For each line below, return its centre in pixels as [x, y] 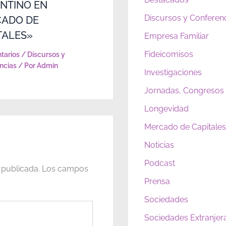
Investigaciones [173, 73]
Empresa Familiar [177, 36]
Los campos [65, 168]
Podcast [160, 163]
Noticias [159, 145]
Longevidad [166, 109]
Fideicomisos [169, 54]
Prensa [157, 182]
